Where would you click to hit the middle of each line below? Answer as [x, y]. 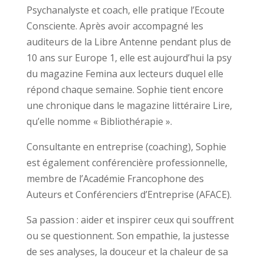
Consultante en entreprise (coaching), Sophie [126, 146]
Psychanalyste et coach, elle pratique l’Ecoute [125, 10]
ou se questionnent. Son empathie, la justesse [128, 235]
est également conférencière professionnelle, [127, 162]
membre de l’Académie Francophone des [115, 178]
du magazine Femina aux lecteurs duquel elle [125, 73]
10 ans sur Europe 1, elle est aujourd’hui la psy [129, 57]
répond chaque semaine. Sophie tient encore [125, 89]
